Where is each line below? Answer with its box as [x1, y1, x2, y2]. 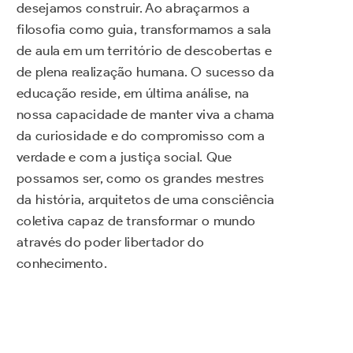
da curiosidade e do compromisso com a [17, 128, 266, 144]
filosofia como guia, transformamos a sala [17, 21, 272, 38]
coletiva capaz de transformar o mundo [17, 213, 256, 229]
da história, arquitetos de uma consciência [17, 191, 275, 208]
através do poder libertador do [17, 234, 205, 251]
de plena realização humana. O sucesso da [17, 64, 274, 80]
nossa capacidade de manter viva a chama [17, 106, 275, 123]
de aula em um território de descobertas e [17, 43, 273, 59]
